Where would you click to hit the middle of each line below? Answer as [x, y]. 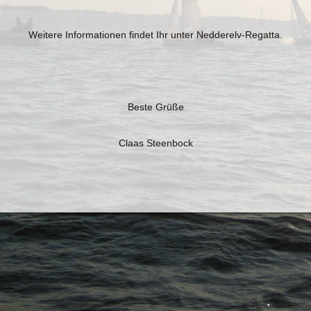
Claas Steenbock [155, 143]
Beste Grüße [155, 107]
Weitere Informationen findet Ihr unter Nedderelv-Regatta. [155, 34]
